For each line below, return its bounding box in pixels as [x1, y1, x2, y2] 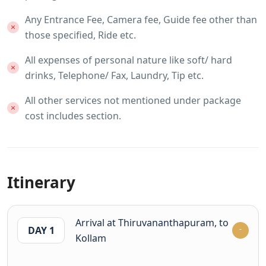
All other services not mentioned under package [25, 93, 241, 107]
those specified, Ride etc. [25, 28, 136, 42]
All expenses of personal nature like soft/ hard [25, 53, 232, 66]
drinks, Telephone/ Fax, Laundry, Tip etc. [25, 68, 204, 82]
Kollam [75, 231, 106, 245]
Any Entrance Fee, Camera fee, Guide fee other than [25, 12, 257, 26]
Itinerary [7, 171, 75, 193]
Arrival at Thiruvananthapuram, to [75, 216, 219, 229]
